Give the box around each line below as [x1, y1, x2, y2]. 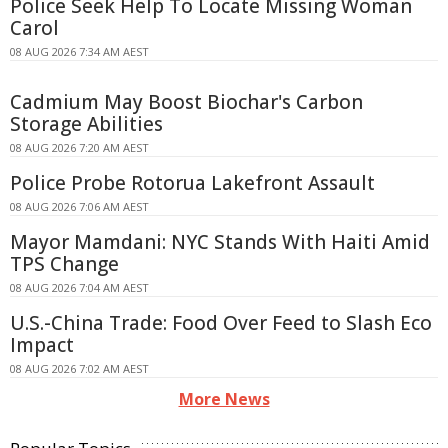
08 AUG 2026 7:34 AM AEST [10, 43, 149, 59]
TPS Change [10, 250, 119, 277]
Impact [10, 331, 74, 358]
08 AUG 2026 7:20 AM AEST [10, 139, 149, 155]
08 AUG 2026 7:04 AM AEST [10, 279, 149, 295]
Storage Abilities [10, 110, 163, 137]
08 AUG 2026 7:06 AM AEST [10, 198, 149, 214]
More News [178, 387, 270, 410]
